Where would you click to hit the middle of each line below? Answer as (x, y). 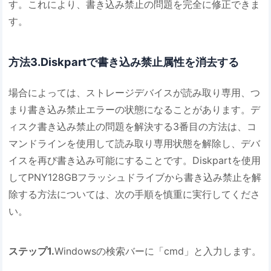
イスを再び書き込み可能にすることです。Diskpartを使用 (135, 160)
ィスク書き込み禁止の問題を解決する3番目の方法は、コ (133, 126)
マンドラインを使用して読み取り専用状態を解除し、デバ (135, 143)
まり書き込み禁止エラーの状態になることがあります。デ (135, 109)
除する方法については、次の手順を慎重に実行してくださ (135, 194)
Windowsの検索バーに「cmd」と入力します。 (158, 251)
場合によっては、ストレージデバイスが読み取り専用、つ (135, 92)
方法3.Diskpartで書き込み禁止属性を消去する (124, 61)
